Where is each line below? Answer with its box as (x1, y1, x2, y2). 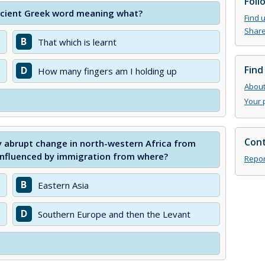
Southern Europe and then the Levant (37, 208, 190, 220)
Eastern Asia (37, 179, 89, 191)
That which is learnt (37, 36, 117, 48)
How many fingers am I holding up (37, 65, 177, 77)
